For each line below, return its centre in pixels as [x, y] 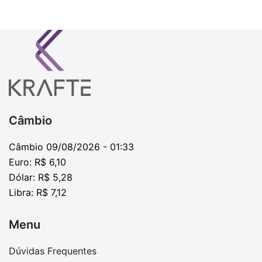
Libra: [21, 192]
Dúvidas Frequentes [53, 251]
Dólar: [22, 177]
